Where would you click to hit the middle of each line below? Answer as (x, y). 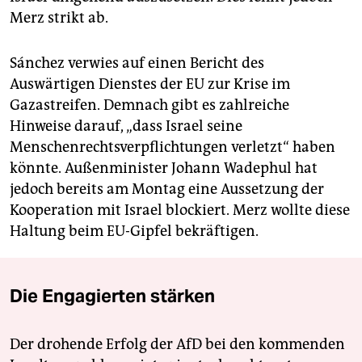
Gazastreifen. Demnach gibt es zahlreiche (149, 105)
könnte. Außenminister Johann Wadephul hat (164, 168)
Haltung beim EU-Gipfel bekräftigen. (134, 232)
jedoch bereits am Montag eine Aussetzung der (167, 189)
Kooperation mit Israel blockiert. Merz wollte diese (180, 210)
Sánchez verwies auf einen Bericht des (137, 63)
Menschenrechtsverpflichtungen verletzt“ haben (173, 147)
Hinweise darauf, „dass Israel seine (126, 126)
